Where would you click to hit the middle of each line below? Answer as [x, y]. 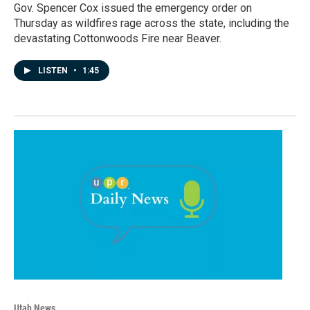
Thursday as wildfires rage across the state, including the [152, 23]
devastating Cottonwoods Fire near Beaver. [118, 38]
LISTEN [54, 70]
